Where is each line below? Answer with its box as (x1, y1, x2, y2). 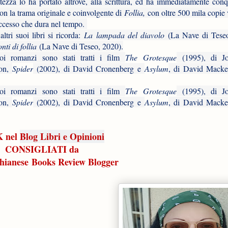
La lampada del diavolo (84, 29, 164, 40)
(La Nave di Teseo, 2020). (39, 40, 123, 51)
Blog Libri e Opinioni (19, 129, 104, 143)
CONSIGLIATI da (5, 142, 79, 156)
